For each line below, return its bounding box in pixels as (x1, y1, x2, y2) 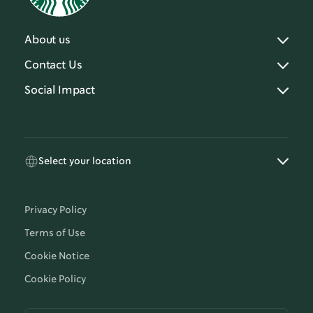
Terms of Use (24, 228, 85, 239)
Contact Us (24, 60, 82, 71)
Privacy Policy (24, 205, 87, 216)
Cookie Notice (24, 252, 89, 262)
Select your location (38, 156, 131, 166)
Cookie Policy (24, 275, 86, 285)
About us (24, 35, 71, 46)
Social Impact (24, 85, 95, 96)
